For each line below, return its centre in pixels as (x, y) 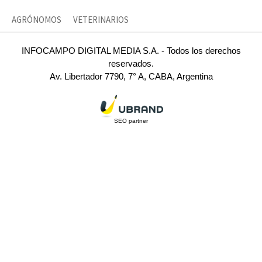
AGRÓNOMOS (37, 20)
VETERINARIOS (101, 20)
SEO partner (131, 120)
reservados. (131, 64)
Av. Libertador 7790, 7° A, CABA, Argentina (131, 77)
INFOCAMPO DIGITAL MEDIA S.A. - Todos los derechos (131, 51)
